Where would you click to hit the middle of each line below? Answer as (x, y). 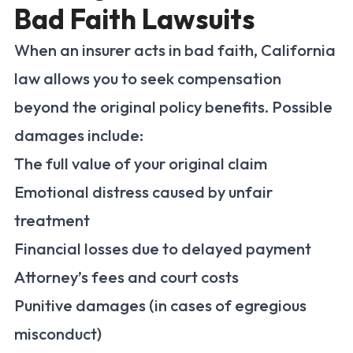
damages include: (79, 136)
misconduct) (58, 334)
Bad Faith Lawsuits (135, 19)
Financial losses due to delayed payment (163, 249)
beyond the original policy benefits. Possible (173, 107)
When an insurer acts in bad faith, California (175, 50)
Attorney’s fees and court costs (126, 277)
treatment (52, 221)
